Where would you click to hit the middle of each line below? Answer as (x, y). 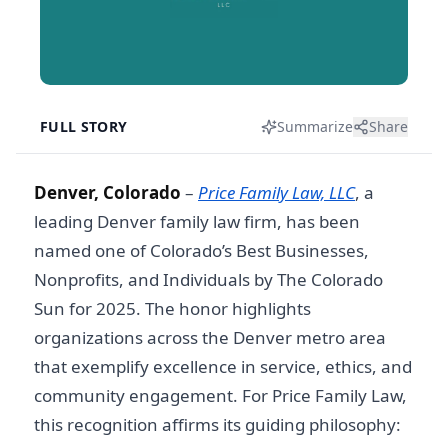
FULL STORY (84, 126)
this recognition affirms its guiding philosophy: (217, 424)
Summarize (315, 126)
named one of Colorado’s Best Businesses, (201, 250)
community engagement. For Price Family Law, (220, 395)
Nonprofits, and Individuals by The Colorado (208, 279)
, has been (318, 221)
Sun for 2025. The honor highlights (172, 308)
